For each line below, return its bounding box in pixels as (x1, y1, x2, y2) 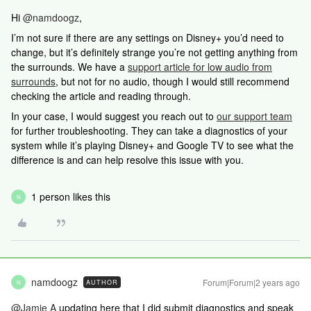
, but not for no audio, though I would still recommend (56, 74, 289, 88)
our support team (217, 109, 292, 123)
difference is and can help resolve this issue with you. (11, 153, 244, 167)
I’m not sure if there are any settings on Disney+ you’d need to (11, 31, 284, 44)
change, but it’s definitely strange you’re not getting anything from (11, 45, 298, 59)
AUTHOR (86, 278, 118, 287)
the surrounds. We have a (11, 60, 128, 74)
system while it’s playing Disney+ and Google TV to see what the (11, 138, 294, 152)
